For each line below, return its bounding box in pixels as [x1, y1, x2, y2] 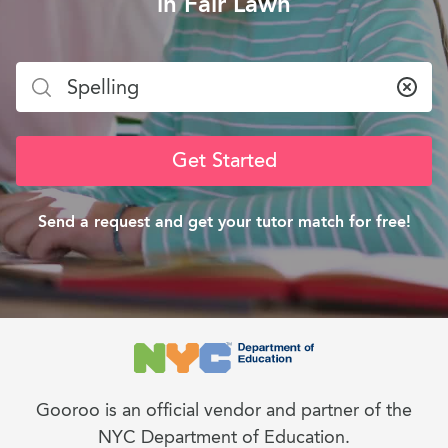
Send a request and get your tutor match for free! [37, 212, 411, 231]
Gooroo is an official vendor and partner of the [36, 399, 412, 421]
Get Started [171, 148, 277, 173]
